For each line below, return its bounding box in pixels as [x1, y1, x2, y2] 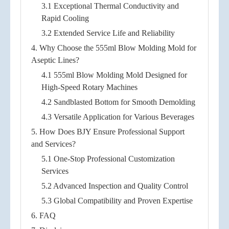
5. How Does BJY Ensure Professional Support [31, 127, 185, 136]
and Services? [31, 139, 76, 148]
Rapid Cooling [41, 13, 89, 22]
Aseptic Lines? [31, 55, 79, 64]
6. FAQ [31, 211, 56, 220]
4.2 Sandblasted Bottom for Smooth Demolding [41, 97, 195, 106]
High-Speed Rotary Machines [41, 82, 138, 91]
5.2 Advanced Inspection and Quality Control [41, 181, 188, 190]
